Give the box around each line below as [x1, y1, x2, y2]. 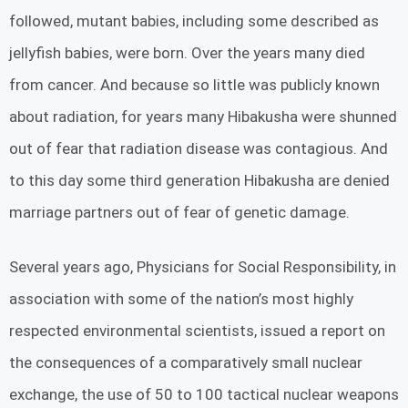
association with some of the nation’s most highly [9, 290, 353, 309]
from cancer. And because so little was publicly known [9, 75, 380, 94]
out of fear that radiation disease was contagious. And [9, 138, 388, 158]
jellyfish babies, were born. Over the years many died [9, 43, 365, 62]
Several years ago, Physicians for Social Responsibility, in [9, 258, 396, 277]
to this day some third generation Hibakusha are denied [9, 170, 390, 189]
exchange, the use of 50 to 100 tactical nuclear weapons [9, 385, 399, 404]
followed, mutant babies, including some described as [9, 11, 379, 30]
